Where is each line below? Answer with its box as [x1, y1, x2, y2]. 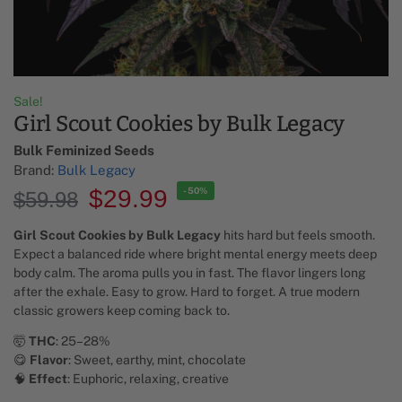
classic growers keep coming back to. [13, 302, 230, 318]
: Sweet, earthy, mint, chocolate [68, 352, 246, 367]
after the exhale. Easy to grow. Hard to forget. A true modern [13, 284, 360, 299]
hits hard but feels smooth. [221, 227, 375, 242]
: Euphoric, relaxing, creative [67, 371, 229, 386]
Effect [29, 371, 67, 386]
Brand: [13, 162, 57, 179]
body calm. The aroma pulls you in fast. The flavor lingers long [13, 265, 366, 280]
